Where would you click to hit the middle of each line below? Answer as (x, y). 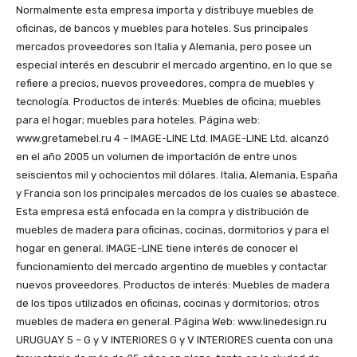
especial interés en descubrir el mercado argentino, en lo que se (174, 65)
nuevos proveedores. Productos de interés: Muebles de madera (173, 285)
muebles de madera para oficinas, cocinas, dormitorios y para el (173, 230)
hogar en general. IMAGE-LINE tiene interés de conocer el (157, 249)
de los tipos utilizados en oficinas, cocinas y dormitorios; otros (168, 304)
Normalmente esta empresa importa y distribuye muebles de (165, 10)
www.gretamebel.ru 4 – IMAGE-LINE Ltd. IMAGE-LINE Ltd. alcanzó (173, 139)
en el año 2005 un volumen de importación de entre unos (157, 157)
